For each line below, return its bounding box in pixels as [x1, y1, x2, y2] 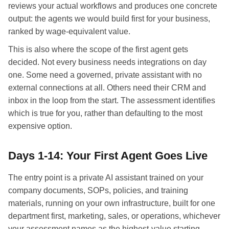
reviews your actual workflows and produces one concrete [8, 1, 217, 10]
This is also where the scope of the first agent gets [8, 44, 188, 54]
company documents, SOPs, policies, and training [8, 186, 188, 195]
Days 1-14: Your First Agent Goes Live [8, 149, 208, 162]
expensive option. [8, 121, 72, 130]
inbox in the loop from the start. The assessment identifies [8, 96, 215, 105]
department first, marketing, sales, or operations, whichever [8, 211, 220, 220]
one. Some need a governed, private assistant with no [8, 70, 202, 79]
